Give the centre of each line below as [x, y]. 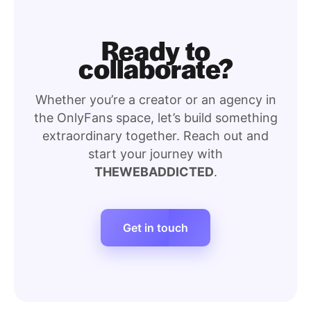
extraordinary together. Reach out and [155, 136]
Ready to [155, 50]
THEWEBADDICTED [154, 172]
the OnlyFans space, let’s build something [155, 118]
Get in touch [155, 228]
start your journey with [155, 154]
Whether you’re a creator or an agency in [155, 100]
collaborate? [155, 68]
